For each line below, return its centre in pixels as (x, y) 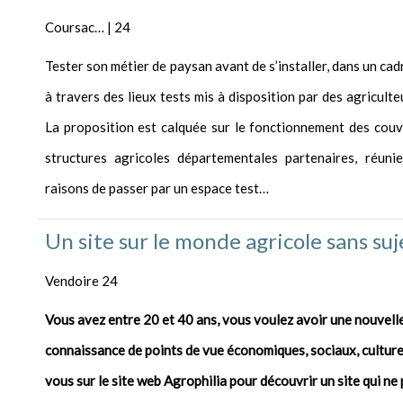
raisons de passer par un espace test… (158, 188)
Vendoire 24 (81, 281)
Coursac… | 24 (88, 27)
